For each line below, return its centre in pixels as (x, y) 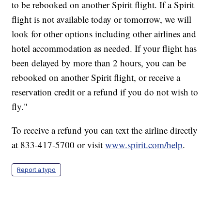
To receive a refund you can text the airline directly (105, 130)
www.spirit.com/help (144, 145)
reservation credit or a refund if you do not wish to (105, 92)
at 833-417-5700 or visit (59, 145)
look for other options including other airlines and (104, 34)
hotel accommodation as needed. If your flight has (104, 48)
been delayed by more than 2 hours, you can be (99, 63)
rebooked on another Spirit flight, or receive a (96, 77)
